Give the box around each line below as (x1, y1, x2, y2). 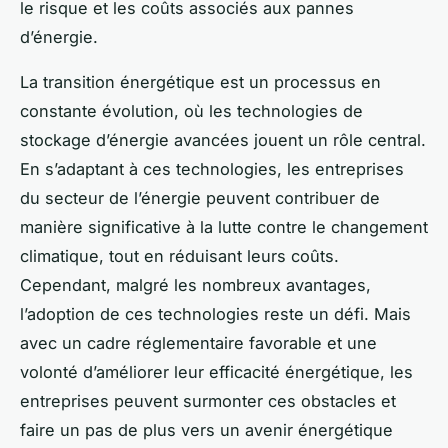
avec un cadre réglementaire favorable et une (20, 332, 377, 353)
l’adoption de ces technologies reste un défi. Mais (20, 303, 411, 324)
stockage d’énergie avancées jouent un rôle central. (20, 129, 426, 150)
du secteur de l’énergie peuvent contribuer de (20, 187, 380, 208)
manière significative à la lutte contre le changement (20, 216, 428, 237)
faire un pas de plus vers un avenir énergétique (20, 419, 393, 440)
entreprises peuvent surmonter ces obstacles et (20, 390, 396, 411)
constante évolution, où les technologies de (20, 100, 363, 121)
